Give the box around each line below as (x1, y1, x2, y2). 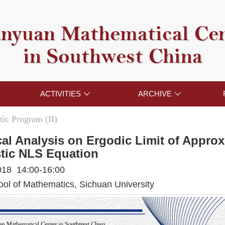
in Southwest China (23, 44, 202, 69)
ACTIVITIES (40, 89, 81, 98)
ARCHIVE (138, 89, 172, 98)
